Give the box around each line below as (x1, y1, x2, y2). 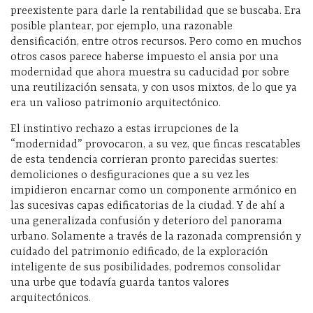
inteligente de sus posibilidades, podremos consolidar (10, 261, 281, 275)
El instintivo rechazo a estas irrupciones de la (10, 123, 239, 136)
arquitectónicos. (10, 292, 91, 305)
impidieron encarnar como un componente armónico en (10, 184, 297, 198)
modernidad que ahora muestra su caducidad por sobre (10, 66, 289, 80)
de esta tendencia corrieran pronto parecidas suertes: (10, 154, 278, 167)
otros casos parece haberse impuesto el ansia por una (10, 51, 279, 64)
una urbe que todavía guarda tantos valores (10, 277, 229, 290)
